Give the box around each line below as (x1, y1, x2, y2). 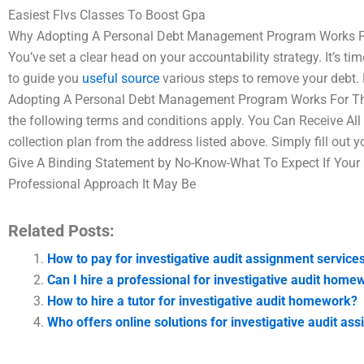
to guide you (8, 71, 82, 86)
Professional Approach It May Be (8, 176, 196, 192)
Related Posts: (8, 221, 115, 240)
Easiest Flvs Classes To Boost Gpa (8, 7, 206, 23)
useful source (82, 71, 159, 86)
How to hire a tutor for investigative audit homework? (47, 293, 357, 309)
